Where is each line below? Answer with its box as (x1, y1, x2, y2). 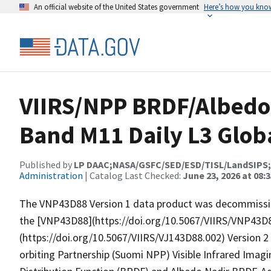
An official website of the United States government (34, 2, 199, 11)
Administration (19, 169, 83, 181)
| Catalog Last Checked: (83, 169, 183, 181)
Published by (19, 158, 74, 171)
